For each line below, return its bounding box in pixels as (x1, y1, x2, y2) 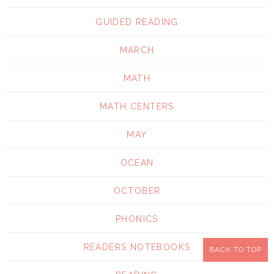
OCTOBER (113, 186, 161, 196)
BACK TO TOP (209, 245, 262, 254)
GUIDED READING (95, 17, 179, 28)
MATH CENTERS (100, 102, 174, 112)
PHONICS (116, 214, 158, 224)
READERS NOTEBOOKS (83, 242, 191, 253)
